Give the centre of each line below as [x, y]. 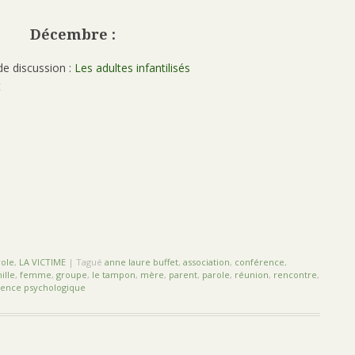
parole [216, 274]
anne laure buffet [141, 261]
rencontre [295, 274]
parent [183, 274]
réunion [252, 274]
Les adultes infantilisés [132, 67]
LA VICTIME [42, 261]
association [206, 261]
